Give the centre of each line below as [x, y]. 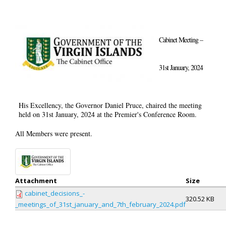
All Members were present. [55, 133]
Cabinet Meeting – [181, 40]
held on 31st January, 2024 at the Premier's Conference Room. [107, 114]
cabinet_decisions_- [55, 193]
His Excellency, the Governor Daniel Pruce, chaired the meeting [110, 105]
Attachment [36, 181]
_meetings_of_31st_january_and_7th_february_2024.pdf [100, 204]
